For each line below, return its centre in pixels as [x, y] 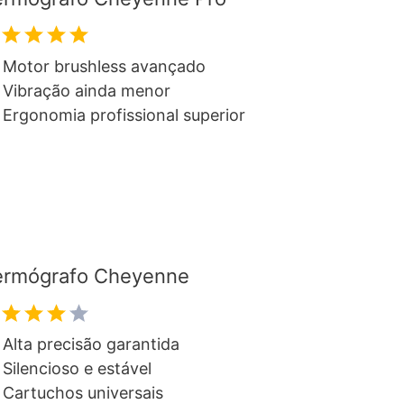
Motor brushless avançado [104, 66]
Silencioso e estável [77, 369]
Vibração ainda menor [86, 90]
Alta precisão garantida [91, 344]
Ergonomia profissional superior [124, 115]
